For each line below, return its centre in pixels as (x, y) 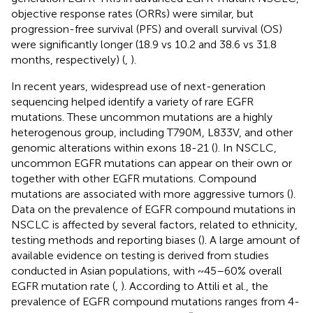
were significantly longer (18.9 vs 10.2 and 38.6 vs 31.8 (144, 44)
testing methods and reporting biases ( (106, 240)
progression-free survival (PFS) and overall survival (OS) (147, 29)
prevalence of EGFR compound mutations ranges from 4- (155, 301)
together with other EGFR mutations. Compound (134, 178)
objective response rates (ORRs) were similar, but (132, 13)
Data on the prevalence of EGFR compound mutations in (153, 209)
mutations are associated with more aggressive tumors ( (151, 194)
